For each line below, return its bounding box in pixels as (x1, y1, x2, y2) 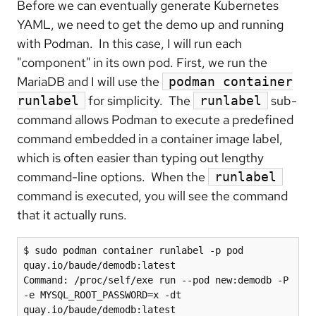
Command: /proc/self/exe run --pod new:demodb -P (23, 274, 288, 286)
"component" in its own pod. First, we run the (17, 54, 267, 71)
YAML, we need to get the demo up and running (17, 16, 284, 32)
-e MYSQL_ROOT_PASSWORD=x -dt (23, 288, 181, 300)
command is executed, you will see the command (17, 187, 288, 204)
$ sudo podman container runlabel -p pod (23, 244, 243, 256)
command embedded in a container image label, (17, 130, 283, 147)
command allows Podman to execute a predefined (17, 111, 293, 128)
